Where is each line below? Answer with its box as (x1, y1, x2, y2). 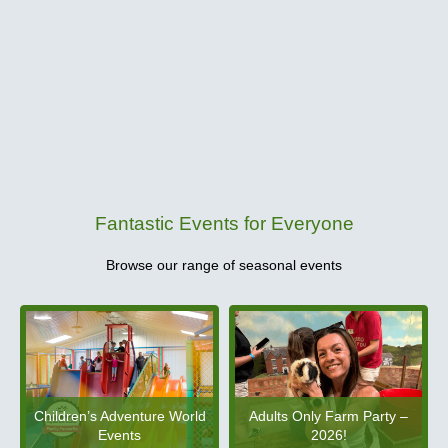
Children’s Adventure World (33, 408, 206, 424)
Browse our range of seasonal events (106, 258, 342, 273)
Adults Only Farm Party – (249, 408, 408, 424)
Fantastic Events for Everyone (94, 213, 354, 234)
